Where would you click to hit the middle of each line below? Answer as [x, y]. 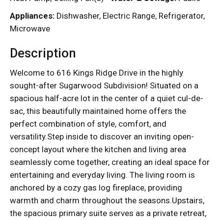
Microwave [30, 29]
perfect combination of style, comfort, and [88, 124]
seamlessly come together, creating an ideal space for [110, 162]
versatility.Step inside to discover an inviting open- [102, 136]
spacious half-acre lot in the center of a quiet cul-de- [107, 98]
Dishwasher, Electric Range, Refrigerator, [130, 16]
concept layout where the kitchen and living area [98, 149]
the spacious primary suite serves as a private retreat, [108, 213]
